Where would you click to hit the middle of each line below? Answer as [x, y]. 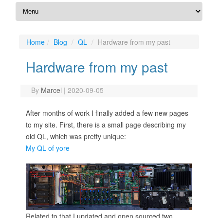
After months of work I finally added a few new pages [107, 113]
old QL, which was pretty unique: [76, 136]
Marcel [52, 90]
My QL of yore [48, 148]
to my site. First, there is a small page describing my [106, 125]
